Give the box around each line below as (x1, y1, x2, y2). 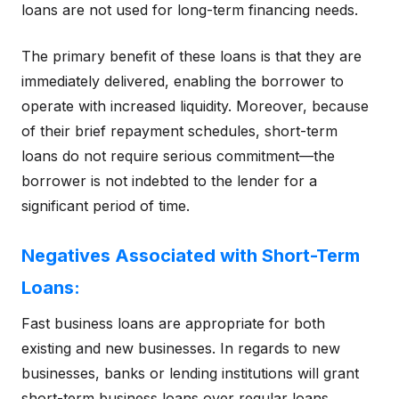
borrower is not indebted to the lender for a (21, 172, 317, 191)
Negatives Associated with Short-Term (21, 245, 360, 267)
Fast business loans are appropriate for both (21, 314, 325, 333)
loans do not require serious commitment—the (21, 147, 335, 166)
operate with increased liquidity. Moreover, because (21, 97, 369, 116)
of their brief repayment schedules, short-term (21, 122, 338, 141)
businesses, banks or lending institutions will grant (21, 364, 359, 383)
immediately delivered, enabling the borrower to (21, 72, 344, 91)
